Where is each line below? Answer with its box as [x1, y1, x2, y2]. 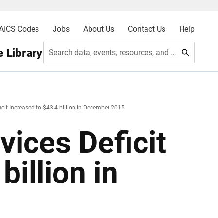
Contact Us [127, 24, 165, 34]
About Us [83, 24, 114, 34]
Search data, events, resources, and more [171, 48, 177, 57]
